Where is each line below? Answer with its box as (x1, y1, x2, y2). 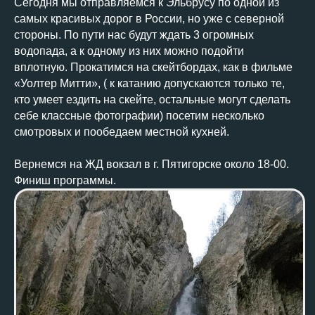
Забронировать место (62, 285, 164, 297)
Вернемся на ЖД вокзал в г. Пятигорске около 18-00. (14, 157, 289, 170)
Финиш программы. (14, 174, 116, 186)
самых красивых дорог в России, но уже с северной (14, 12, 284, 25)
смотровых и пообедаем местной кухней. (14, 125, 229, 138)
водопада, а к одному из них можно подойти (14, 44, 244, 57)
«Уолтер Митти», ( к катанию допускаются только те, (14, 77, 285, 89)
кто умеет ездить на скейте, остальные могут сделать (14, 93, 290, 105)
